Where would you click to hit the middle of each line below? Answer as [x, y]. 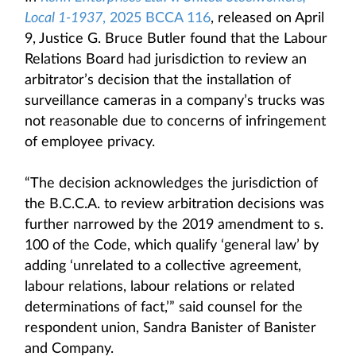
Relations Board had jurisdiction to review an [166, 60]
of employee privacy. [90, 142]
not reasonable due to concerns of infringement [175, 122]
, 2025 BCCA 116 [157, 18]
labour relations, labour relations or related [160, 287]
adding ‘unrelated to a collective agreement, [163, 266]
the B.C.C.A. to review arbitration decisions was [174, 204]
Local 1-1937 [64, 18]
